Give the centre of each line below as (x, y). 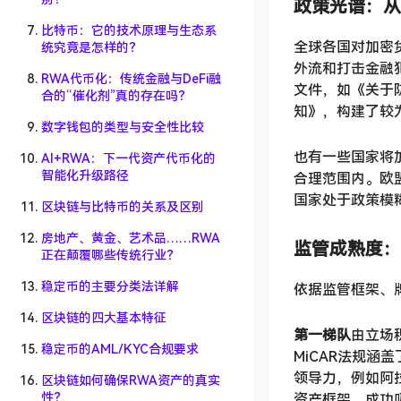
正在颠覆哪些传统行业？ (110, 255)
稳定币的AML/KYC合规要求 (120, 349)
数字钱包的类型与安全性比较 (123, 127)
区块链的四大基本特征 (104, 318)
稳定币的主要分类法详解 (110, 286)
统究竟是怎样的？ (91, 47)
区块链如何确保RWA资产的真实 (131, 380)
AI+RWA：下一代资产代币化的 (128, 158)
